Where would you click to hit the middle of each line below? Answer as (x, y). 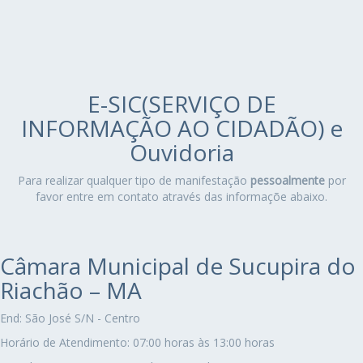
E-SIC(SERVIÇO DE (181, 104)
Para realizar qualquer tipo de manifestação (134, 181)
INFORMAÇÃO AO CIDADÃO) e (181, 128)
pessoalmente (287, 181)
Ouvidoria (181, 153)
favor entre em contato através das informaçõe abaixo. (181, 197)
